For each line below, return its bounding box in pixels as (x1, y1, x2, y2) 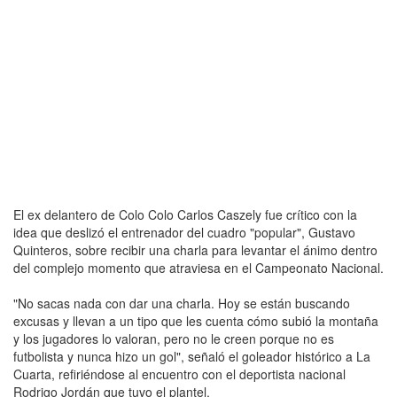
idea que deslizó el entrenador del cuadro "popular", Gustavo (13, 222, 355, 241)
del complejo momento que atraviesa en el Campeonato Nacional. (13, 258, 384, 276)
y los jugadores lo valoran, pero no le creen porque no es (13, 329, 334, 347)
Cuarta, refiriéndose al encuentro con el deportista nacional (13, 364, 346, 383)
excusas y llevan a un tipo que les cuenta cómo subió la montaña (13, 311, 378, 330)
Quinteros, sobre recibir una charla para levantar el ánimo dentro (13, 240, 378, 259)
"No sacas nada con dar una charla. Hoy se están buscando (13, 293, 350, 312)
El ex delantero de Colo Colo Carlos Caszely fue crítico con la (13, 205, 357, 223)
